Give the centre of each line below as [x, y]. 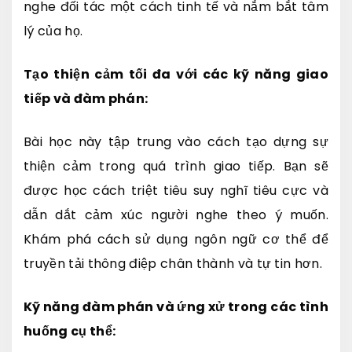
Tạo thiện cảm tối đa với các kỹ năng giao [176, 74]
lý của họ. [53, 31]
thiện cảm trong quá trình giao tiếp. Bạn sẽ [176, 166]
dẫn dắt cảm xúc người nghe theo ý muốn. [176, 214]
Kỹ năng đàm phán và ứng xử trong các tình [176, 306]
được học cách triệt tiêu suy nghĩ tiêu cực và [176, 190]
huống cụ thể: [70, 331]
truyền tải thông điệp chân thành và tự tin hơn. [173, 263]
